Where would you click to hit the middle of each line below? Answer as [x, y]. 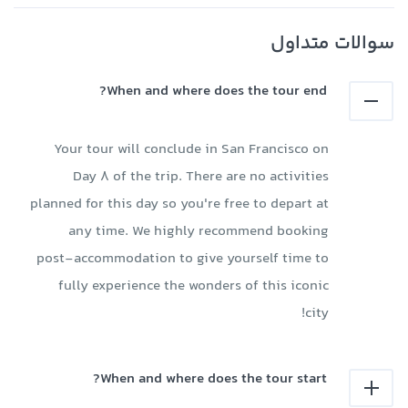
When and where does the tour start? [214, 379]
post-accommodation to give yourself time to [183, 259]
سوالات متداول [332, 44]
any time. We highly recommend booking [199, 232]
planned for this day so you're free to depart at [179, 204]
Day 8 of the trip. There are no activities [201, 177]
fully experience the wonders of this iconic [194, 286]
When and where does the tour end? [217, 91]
